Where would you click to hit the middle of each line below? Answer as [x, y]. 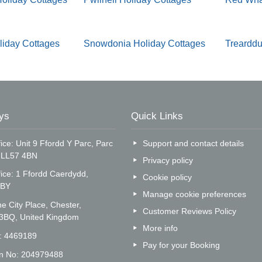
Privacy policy [168, 160]
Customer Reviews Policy [190, 211]
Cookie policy [168, 177]
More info [161, 228]
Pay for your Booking [182, 245]
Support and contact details [194, 143]
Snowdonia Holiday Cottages [145, 44]
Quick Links [157, 116]
